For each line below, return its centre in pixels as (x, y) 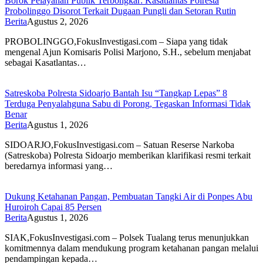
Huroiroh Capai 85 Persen (53, 207)
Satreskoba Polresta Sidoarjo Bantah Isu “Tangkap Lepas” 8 (116, 93)
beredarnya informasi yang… (59, 166)
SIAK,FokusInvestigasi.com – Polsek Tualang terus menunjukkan (127, 237)
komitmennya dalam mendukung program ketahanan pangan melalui (131, 248)
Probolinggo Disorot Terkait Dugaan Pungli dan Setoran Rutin (120, 11)
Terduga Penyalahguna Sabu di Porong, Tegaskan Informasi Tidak (128, 103)
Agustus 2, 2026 (58, 21)
